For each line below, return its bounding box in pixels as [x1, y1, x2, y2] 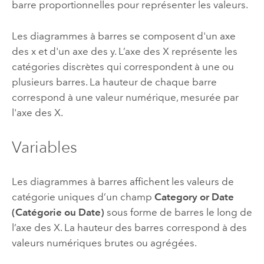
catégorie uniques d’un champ [11, 191, 154, 203]
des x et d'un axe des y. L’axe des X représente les [11, 45, 237, 57]
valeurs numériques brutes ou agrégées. [11, 237, 197, 249]
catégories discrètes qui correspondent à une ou [11, 60, 234, 72]
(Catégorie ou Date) [11, 206, 104, 219]
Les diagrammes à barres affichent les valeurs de [11, 176, 234, 188]
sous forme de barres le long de [104, 206, 252, 219]
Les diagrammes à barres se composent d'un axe [11, 29, 236, 42]
